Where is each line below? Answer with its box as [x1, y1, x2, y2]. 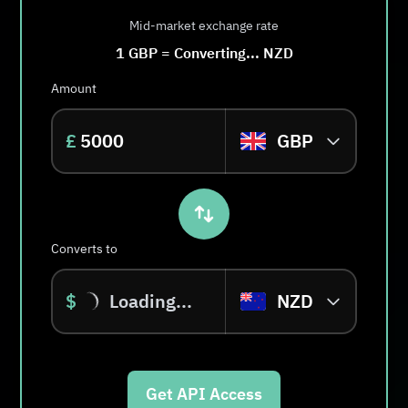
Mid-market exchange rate [129, 16, 279, 34]
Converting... [173, 43, 260, 62]
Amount [51, 79, 97, 97]
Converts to [51, 240, 117, 257]
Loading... [109, 288, 192, 313]
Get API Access [146, 382, 262, 404]
